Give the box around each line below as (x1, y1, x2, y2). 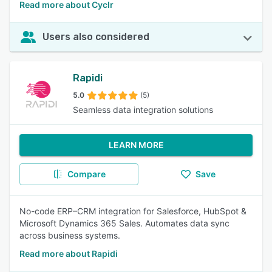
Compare (67, 169, 106, 179)
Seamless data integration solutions (73, 104, 213, 115)
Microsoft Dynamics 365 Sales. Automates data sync (19, 218, 229, 228)
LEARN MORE (108, 140, 164, 150)
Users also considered (42, 31, 149, 42)
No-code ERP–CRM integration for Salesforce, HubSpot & (19, 206, 246, 216)
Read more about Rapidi (19, 248, 118, 259)
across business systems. (19, 230, 120, 240)
